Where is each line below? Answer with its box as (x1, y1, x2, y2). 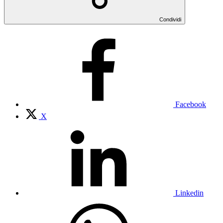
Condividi (159, 16, 181, 23)
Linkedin (175, 189, 204, 198)
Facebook (175, 100, 206, 109)
